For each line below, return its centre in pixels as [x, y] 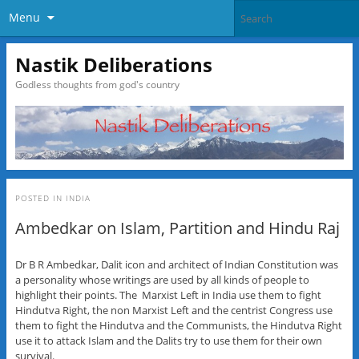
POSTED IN [40, 198]
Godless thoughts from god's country [97, 84]
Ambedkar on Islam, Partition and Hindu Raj [177, 228]
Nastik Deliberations [113, 64]
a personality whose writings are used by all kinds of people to [162, 279]
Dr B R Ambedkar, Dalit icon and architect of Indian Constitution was [176, 264]
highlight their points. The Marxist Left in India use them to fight [168, 294]
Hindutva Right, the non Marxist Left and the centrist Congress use [173, 310]
